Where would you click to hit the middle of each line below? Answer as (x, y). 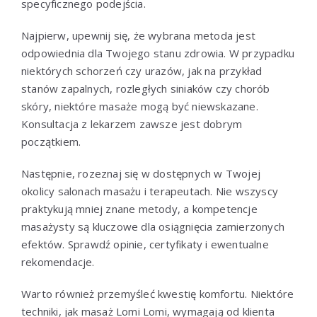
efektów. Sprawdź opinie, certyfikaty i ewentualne (145, 244)
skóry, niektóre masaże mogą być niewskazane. (140, 106)
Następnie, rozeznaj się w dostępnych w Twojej (141, 174)
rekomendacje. (58, 262)
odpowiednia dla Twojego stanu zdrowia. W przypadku (158, 53)
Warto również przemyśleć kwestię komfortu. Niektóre (158, 294)
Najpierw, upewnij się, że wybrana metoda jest (138, 36)
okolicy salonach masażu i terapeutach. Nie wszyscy (150, 191)
